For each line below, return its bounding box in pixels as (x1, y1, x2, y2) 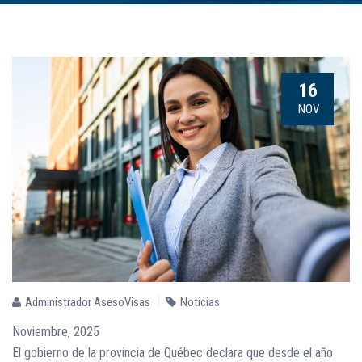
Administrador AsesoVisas (25, 295, 150, 310)
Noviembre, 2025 (12, 324, 99, 340)
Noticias (180, 295, 220, 310)
